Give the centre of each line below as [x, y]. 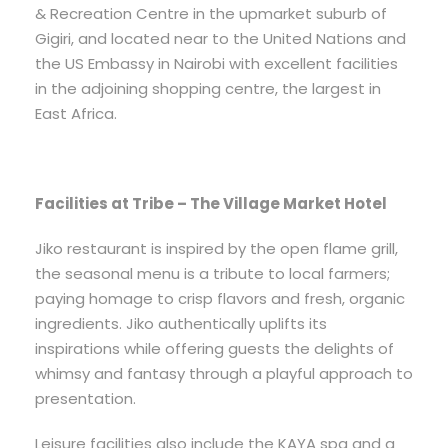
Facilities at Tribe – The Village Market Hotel [211, 204]
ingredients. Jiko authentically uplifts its [181, 324]
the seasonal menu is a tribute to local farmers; [212, 274]
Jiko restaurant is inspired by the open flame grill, [216, 249]
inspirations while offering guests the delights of [214, 349]
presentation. [85, 399]
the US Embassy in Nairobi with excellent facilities [216, 64]
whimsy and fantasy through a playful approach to [224, 374]
